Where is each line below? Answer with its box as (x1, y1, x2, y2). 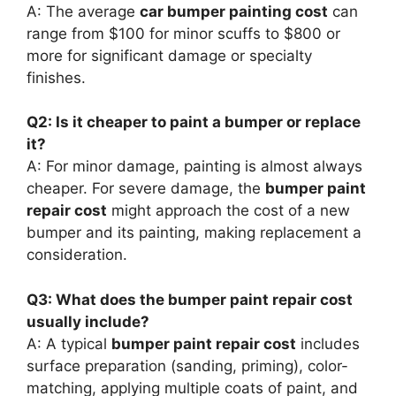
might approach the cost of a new (107, 202, 350, 219)
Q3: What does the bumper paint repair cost (27, 290, 353, 308)
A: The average (27, 2, 140, 20)
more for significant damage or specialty (27, 46, 312, 65)
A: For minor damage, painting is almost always (27, 157, 362, 175)
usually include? (27, 312, 149, 331)
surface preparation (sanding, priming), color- (27, 356, 348, 375)
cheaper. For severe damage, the (27, 179, 265, 197)
